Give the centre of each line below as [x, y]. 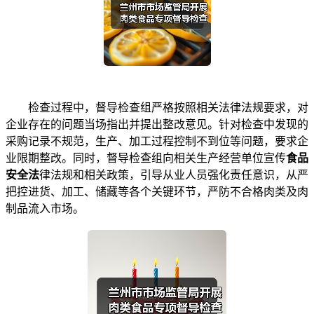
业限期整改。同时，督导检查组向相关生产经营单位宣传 [146, 158]
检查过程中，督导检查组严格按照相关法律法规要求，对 [157, 107]
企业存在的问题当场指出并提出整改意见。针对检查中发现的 [157, 124]
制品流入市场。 [45, 208]
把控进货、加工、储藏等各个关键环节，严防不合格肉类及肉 [157, 191]
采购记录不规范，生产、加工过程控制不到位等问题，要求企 [157, 141]
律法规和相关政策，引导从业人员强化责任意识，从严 [174, 175]
